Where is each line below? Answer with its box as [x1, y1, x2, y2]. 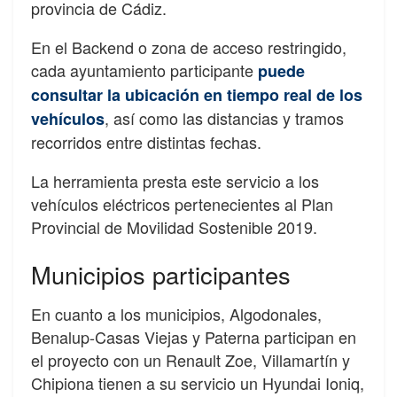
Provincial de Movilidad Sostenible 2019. [31, 215, 317, 238]
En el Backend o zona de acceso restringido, [31, 35, 346, 58]
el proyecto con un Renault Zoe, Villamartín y [31, 348, 350, 372]
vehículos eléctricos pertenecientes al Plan [31, 192, 333, 215]
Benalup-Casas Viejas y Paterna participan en [31, 325, 356, 349]
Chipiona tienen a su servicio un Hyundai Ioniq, [31, 371, 364, 395]
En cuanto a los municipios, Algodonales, [31, 302, 322, 326]
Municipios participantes [31, 256, 291, 292]
